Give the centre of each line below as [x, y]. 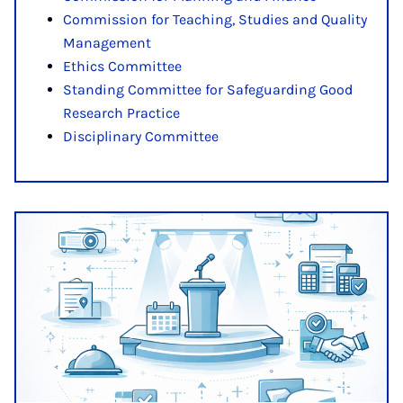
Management [107, 42]
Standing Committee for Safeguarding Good [208, 89]
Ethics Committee [122, 66]
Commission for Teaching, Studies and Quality [215, 19]
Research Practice [121, 112]
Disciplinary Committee [141, 136]
